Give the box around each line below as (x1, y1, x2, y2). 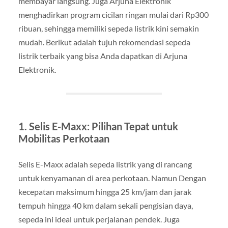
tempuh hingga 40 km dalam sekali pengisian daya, (18, 200, 193, 210)
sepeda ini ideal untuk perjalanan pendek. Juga (18, 214, 180, 224)
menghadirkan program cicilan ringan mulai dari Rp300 (18, 9, 209, 19)
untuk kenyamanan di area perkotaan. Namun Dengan (18, 173, 206, 183)
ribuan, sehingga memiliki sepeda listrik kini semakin (18, 23, 199, 33)
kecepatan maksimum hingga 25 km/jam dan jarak (18, 186, 191, 196)
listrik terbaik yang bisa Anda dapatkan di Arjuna (18, 50, 187, 61)
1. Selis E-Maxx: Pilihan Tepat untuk (18, 120, 178, 132)
